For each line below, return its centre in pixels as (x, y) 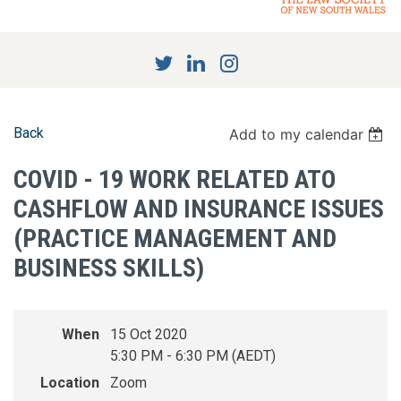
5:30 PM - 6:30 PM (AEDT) (193, 356)
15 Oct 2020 (149, 335)
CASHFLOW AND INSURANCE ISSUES (199, 209)
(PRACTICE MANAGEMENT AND (175, 239)
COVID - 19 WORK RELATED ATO (175, 180)
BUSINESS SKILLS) (109, 269)
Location (70, 383)
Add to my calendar (297, 135)
